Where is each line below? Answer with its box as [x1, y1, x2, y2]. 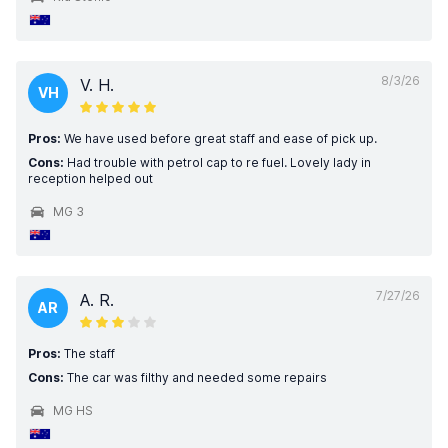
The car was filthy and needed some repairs [64, 370, 327, 385]
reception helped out [28, 171, 153, 186]
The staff [61, 346, 115, 361]
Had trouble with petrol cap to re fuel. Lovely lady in [64, 155, 371, 170]
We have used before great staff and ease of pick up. [61, 131, 377, 146]
